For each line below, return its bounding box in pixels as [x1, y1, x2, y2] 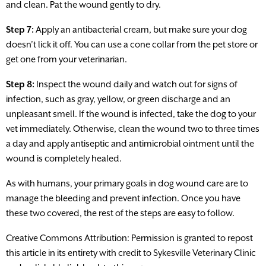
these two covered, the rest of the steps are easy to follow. [6, 208, 235, 218]
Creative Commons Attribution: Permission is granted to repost [6, 233, 253, 243]
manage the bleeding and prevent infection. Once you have [6, 193, 240, 204]
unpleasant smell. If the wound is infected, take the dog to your [6, 109, 256, 119]
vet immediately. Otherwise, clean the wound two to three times [6, 123, 259, 134]
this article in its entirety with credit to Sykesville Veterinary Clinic [6, 248, 256, 258]
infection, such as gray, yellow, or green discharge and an [6, 94, 230, 104]
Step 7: [6, 24, 34, 35]
